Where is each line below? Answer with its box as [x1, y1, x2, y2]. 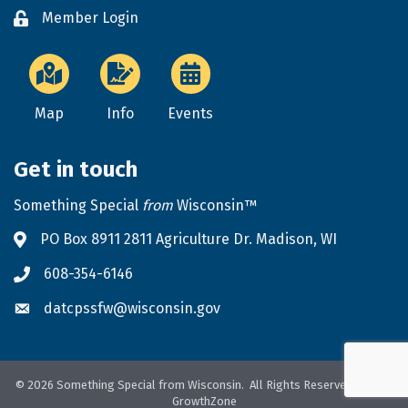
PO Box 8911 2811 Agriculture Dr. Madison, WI [40, 230, 337, 249]
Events [168, 105, 214, 123]
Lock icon [13, 11, 76, 29]
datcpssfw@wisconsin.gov [44, 300, 239, 318]
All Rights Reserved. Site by [246, 378, 393, 393]
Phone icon [13, 267, 88, 285]
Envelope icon [13, 301, 107, 320]
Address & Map [13, 232, 115, 250]
